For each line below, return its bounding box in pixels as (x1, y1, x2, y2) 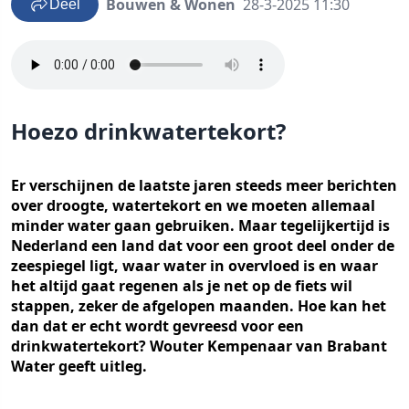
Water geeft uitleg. (11, 356, 147, 376)
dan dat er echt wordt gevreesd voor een (11, 316, 304, 336)
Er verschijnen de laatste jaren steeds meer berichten (11, 175, 397, 195)
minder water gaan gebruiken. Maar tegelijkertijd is (11, 215, 390, 236)
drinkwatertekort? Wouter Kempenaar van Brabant (11, 336, 387, 356)
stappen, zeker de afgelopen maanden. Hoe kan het (11, 296, 386, 316)
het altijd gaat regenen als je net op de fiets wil (11, 276, 352, 296)
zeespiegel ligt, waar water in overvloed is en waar (11, 256, 378, 276)
